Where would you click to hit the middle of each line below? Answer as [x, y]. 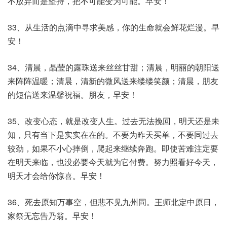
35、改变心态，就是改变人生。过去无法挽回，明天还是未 [113, 121]
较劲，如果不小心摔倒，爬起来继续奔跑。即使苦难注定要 [113, 148]
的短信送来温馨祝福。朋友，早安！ [72, 94]
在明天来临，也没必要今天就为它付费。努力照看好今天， [113, 162]
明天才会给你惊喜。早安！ [56, 176]
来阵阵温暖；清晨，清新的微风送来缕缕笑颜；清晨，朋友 [113, 81]
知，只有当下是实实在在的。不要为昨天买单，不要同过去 [113, 135]
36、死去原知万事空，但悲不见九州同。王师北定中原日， [113, 202]
